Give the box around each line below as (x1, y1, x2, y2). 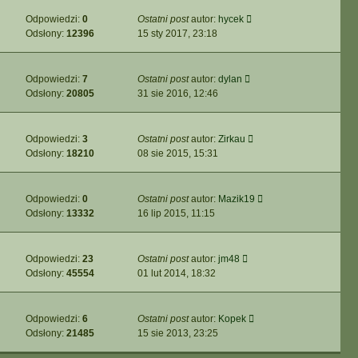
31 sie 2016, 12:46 (137, 88, 218, 99)
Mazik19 (218, 193, 255, 205)
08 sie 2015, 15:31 (137, 148, 218, 159)
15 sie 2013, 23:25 (137, 328, 218, 339)
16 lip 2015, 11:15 (137, 208, 215, 219)
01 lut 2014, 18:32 (137, 268, 216, 279)
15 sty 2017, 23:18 (137, 28, 217, 39)
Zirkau (218, 133, 245, 145)
